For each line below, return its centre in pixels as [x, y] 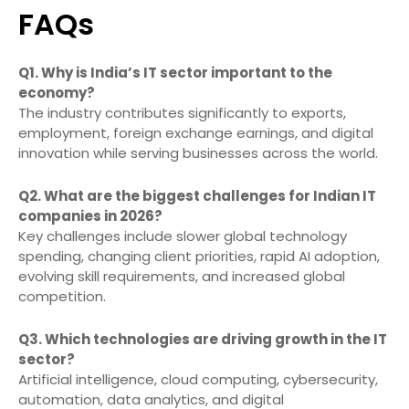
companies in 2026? [90, 216]
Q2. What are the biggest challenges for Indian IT [197, 196]
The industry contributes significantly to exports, [182, 113]
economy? [57, 93]
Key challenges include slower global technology [183, 236]
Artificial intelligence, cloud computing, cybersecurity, [198, 380]
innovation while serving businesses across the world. [198, 153]
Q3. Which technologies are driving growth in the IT [203, 340]
